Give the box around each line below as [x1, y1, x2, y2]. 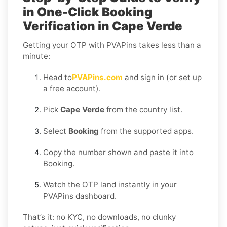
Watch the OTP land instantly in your [43, 179, 177, 190]
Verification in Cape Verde [23, 18, 182, 33]
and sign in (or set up [123, 72, 202, 82]
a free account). [43, 83, 101, 93]
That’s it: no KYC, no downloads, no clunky [23, 212, 176, 222]
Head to [43, 72, 72, 82]
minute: [23, 51, 50, 61]
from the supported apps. [99, 126, 194, 136]
